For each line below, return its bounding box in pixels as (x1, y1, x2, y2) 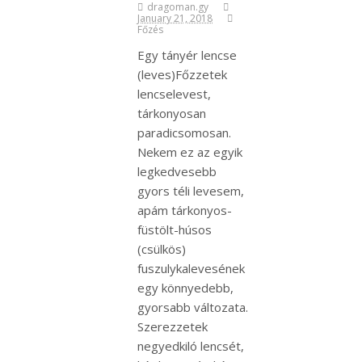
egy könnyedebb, (137, 279, 234, 296)
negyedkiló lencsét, (137, 337, 244, 354)
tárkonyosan (137, 104, 206, 121)
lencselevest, (137, 85, 211, 102)
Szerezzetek (137, 318, 208, 335)
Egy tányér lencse (137, 46, 237, 63)
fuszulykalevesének (137, 259, 245, 276)
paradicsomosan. (137, 124, 231, 141)
